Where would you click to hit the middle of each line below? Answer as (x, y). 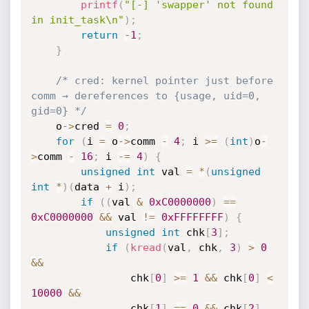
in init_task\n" (77, 20)
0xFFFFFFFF (192, 217)
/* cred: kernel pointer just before (164, 81)
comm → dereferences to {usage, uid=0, (146, 96)
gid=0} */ (59, 111)
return (99, 35)
